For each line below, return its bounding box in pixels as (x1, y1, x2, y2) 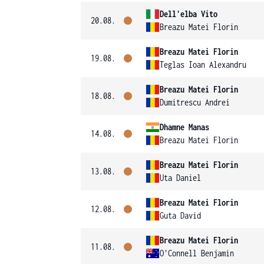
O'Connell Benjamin (160, 248, 234, 258)
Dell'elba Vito (160, 9, 217, 19)
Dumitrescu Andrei (160, 97, 230, 107)
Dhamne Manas (160, 122, 209, 132)
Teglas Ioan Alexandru (160, 60, 246, 70)
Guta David (160, 210, 201, 220)
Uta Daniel (160, 173, 201, 183)
